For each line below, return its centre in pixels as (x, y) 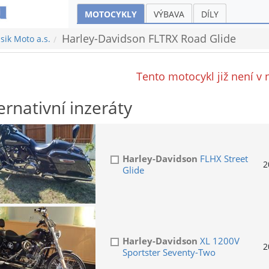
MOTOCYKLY (111, 14)
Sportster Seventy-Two (169, 252)
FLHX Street (222, 159)
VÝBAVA (169, 14)
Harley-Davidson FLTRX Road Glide (149, 39)
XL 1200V (218, 241)
